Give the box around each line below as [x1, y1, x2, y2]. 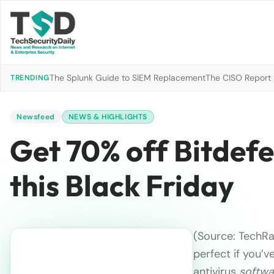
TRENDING [10, 73, 50, 83]
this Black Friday [10, 167, 234, 204]
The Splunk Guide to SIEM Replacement [49, 72, 206, 83]
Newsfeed [17, 112, 55, 122]
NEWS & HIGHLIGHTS [68, 112, 148, 122]
